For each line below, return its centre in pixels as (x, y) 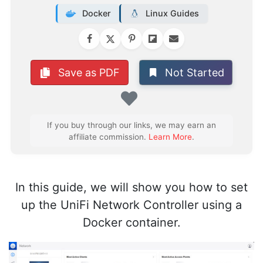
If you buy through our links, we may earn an (131, 125)
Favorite (162, 114)
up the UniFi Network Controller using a (131, 205)
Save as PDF (88, 73)
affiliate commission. (109, 136)
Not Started (194, 72)
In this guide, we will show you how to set (131, 187)
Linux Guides (173, 14)
